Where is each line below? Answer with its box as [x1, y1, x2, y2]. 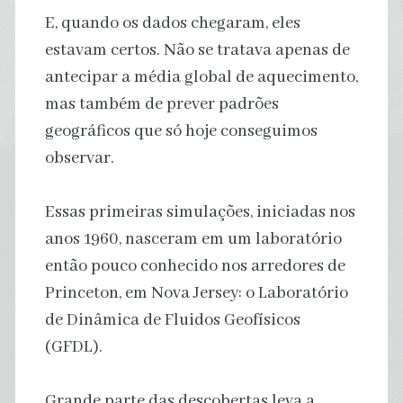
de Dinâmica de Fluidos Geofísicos [44, 309, 300, 331]
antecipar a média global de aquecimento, [44, 66, 358, 88]
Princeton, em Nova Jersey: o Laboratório [44, 282, 348, 304]
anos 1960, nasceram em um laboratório [44, 228, 342, 250]
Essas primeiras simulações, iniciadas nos [44, 201, 355, 223]
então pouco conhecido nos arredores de [44, 255, 345, 277]
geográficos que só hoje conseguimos [44, 120, 318, 142]
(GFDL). [44, 336, 103, 358]
